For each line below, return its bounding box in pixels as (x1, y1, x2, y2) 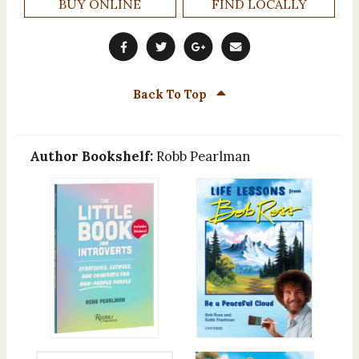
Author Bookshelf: (29, 148, 156, 165)
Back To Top (133, 87, 210, 103)
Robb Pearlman (155, 148, 250, 165)
